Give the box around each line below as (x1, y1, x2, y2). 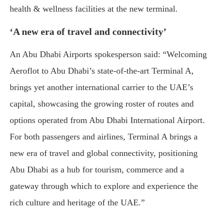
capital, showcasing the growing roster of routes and (10, 98, 194, 108)
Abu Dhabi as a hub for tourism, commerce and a (10, 164, 184, 174)
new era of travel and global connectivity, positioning (10, 148, 198, 158)
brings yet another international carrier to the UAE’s (10, 82, 193, 92)
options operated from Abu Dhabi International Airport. (10, 115, 205, 125)
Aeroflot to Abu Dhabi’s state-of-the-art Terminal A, (10, 65, 194, 76)
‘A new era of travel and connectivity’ (10, 26, 167, 37)
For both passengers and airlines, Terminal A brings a (10, 131, 198, 141)
